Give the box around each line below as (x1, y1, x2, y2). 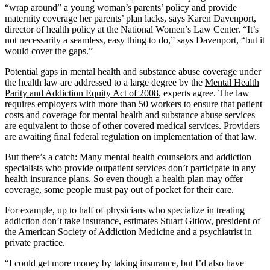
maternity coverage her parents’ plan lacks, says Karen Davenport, (5, 13, 256, 24)
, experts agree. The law (159, 88, 250, 99)
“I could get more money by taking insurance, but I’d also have (5, 258, 244, 269)
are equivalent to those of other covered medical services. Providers (5, 121, 260, 131)
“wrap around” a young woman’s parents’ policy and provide (5, 2, 237, 13)
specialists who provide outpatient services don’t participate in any (5, 163, 256, 174)
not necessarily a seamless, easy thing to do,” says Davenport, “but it (5, 35, 265, 46)
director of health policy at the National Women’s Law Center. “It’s (5, 24, 259, 35)
